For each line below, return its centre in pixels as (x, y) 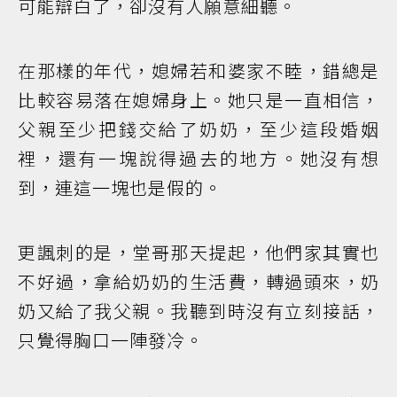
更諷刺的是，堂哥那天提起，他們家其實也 (198, 252)
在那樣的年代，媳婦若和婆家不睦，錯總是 (198, 70)
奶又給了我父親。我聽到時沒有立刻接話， (198, 310)
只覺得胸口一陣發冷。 (111, 339)
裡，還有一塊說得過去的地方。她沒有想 (198, 158)
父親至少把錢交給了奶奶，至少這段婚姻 (198, 128)
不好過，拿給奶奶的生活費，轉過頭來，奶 (198, 281)
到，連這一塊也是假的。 (120, 187)
